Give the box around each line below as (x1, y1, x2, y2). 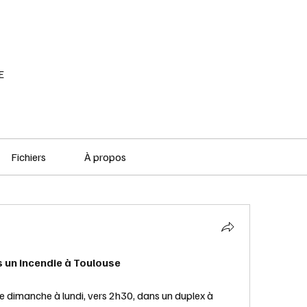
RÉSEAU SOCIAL (16, 15, 84, 27)
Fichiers (10, 150, 46, 164)
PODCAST (151, 15, 193, 27)
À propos (84, 150, 127, 164)
